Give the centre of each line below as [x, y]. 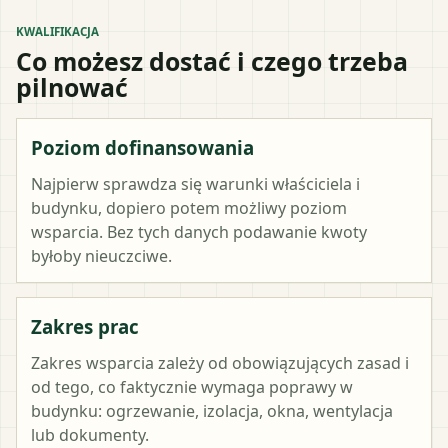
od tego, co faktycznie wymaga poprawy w [192, 386]
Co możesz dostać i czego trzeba [212, 60]
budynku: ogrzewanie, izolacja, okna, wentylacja [212, 410]
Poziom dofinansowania [142, 147]
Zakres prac [85, 326]
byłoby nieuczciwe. [101, 255]
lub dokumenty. [90, 434]
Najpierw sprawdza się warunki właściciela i [195, 183]
